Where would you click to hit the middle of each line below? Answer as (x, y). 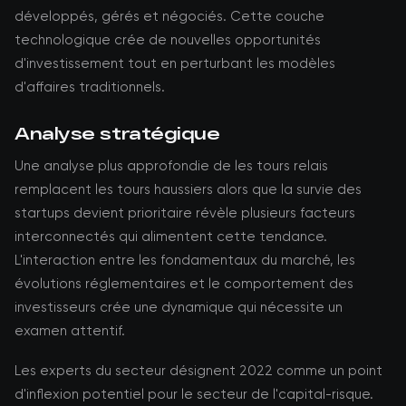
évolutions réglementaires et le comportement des (184, 284)
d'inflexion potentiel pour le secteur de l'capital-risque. (194, 394)
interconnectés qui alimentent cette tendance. (171, 237)
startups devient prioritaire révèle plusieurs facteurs (185, 213)
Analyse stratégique (117, 133)
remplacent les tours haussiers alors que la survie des (188, 189)
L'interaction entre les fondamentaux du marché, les (185, 260)
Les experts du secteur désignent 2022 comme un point (198, 371)
